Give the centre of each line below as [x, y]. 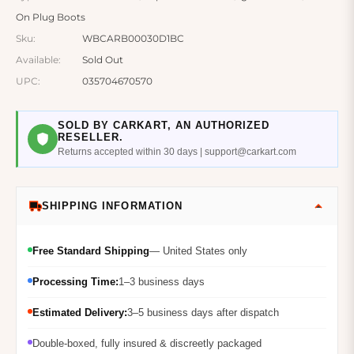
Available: [38, 57]
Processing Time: [75, 279]
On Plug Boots [51, 14]
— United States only [198, 248]
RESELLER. [91, 134]
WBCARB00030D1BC [133, 36]
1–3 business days [162, 279]
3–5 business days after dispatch [203, 310]
